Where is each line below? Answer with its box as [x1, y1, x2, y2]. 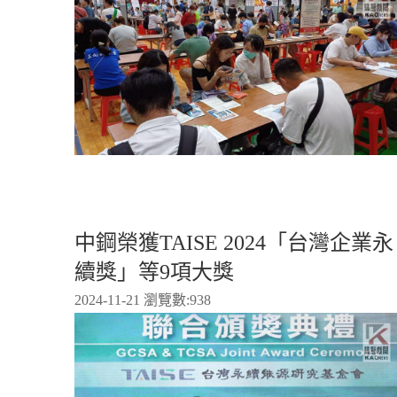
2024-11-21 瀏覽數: [74, 292, 190, 308]
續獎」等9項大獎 [74, 261, 234, 284]
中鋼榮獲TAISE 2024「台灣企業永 [74, 231, 393, 255]
